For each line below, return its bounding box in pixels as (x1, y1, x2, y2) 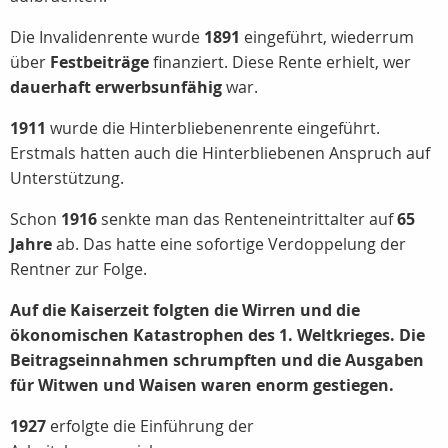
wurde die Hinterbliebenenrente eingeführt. (46, 117, 380, 139)
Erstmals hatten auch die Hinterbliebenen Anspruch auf (10, 142, 430, 164)
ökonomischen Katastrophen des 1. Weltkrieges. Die (10, 324, 425, 346)
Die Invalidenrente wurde (10, 26, 204, 48)
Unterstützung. (10, 167, 124, 189)
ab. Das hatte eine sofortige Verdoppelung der (52, 233, 406, 255)
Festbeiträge (50, 51, 149, 73)
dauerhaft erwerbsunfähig (10, 76, 222, 98)
